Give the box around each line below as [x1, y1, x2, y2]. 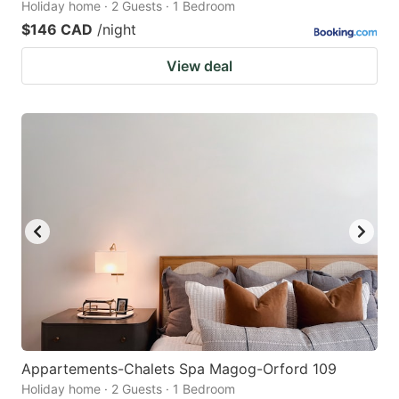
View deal [167, 56, 232, 75]
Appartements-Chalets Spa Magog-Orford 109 [21, 359, 337, 378]
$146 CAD [21, 20, 93, 38]
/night [97, 20, 136, 38]
